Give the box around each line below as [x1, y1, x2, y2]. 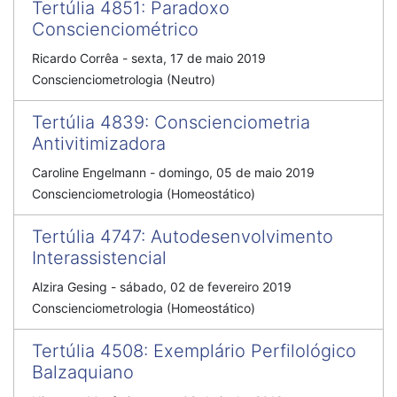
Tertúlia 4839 [32, 112, 144, 133]
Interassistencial [32, 247, 167, 269]
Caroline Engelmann [32, 165, 146, 180]
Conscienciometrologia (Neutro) [32, 72, 215, 87]
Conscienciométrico [32, 19, 198, 40]
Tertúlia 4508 [32, 340, 144, 362]
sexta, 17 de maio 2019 [131, 51, 266, 66]
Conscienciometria [154, 112, 310, 133]
